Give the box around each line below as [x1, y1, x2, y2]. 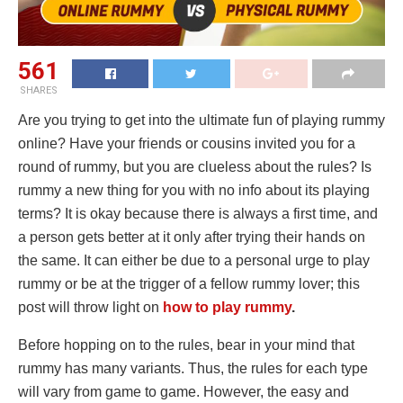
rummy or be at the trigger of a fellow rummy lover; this [18, 276, 360, 292]
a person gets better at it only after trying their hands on [18, 229, 365, 246]
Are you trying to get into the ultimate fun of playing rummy [18, 112, 385, 129]
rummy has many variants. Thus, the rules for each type [18, 361, 368, 377]
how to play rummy [163, 300, 291, 316]
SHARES [19, 85, 58, 97]
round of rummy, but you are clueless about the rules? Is [18, 159, 372, 175]
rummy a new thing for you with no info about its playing [18, 183, 370, 199]
